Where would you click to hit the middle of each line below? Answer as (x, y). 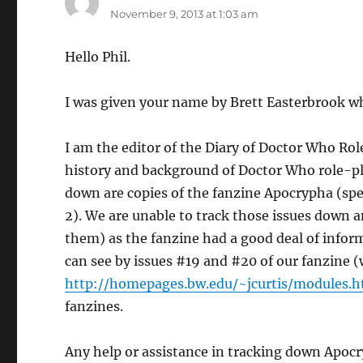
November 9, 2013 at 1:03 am (185, 14)
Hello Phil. (98, 57)
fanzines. (94, 306)
